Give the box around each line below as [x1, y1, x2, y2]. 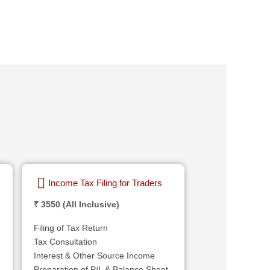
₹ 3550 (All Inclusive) [34, 199, 119, 209]
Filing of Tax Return [34, 222, 108, 233]
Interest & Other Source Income [34, 250, 155, 260]
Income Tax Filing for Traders [48, 177, 162, 188]
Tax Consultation [34, 236, 97, 246]
